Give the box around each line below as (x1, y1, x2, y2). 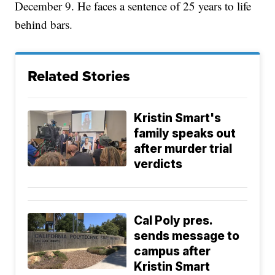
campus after (134, 244, 211, 259)
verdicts (134, 157, 183, 172)
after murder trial (134, 142, 233, 157)
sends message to (134, 229, 240, 244)
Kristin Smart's (134, 111, 222, 126)
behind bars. (15, 17, 73, 33)
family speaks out (134, 126, 236, 141)
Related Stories (28, 65, 131, 88)
